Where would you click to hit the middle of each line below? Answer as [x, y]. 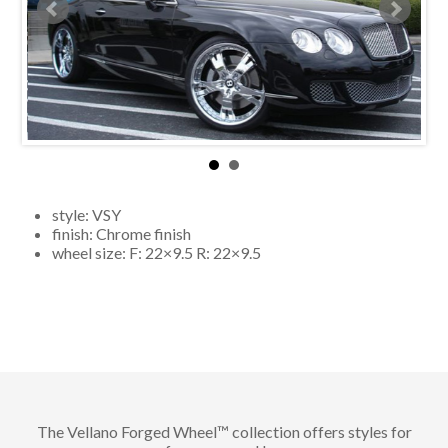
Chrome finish [142, 234]
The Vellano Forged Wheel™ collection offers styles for [224, 432]
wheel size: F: [97, 253]
